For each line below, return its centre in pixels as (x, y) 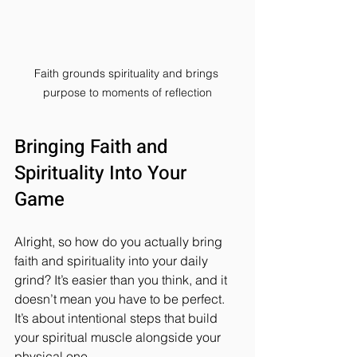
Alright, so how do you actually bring (120, 242)
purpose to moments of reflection (127, 93)
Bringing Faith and (94, 147)
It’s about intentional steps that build (118, 318)
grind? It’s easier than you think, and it (122, 280)
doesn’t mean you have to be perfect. (121, 299)
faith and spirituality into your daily (113, 261)
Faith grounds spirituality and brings (127, 74)
